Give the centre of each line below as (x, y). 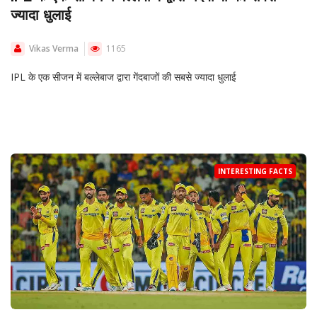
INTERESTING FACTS (255, 171)
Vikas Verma (54, 49)
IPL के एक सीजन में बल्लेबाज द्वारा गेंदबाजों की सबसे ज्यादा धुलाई (123, 77)
